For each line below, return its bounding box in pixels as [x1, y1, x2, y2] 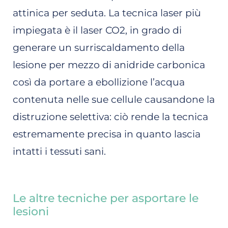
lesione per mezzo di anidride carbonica [13, 59, 205, 71]
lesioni [13, 205, 49, 219]
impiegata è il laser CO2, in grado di [13, 24, 182, 36]
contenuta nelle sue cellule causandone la [13, 93, 215, 105]
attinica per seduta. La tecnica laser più [13, 7, 201, 19]
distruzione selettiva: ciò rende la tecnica [13, 110, 208, 123]
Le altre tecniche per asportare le [13, 191, 198, 206]
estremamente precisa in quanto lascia [13, 128, 201, 140]
